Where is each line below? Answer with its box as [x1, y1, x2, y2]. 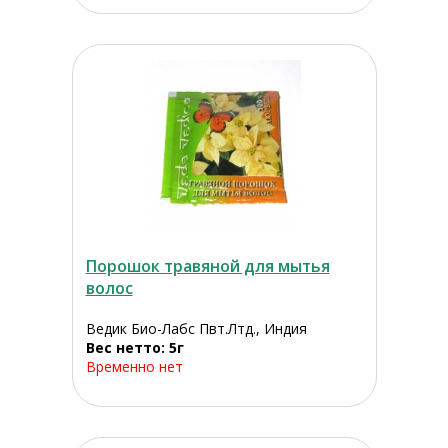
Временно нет [85, 357, 183, 377]
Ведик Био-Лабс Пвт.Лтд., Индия [85, 319, 307, 339]
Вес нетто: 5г [85, 338, 184, 358]
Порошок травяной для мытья [85, 255, 330, 278]
